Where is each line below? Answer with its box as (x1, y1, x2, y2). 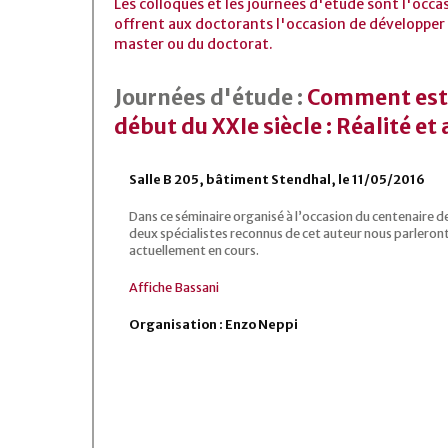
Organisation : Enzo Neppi (129, 316, 298, 332)
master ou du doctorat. (114, 34, 273, 53)
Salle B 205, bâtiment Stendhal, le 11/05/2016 (129, 171, 425, 187)
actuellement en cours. (129, 242, 259, 258)
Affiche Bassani (129, 279, 219, 295)
